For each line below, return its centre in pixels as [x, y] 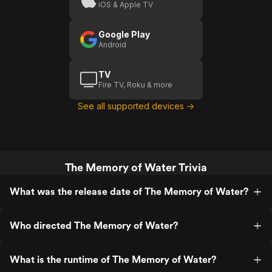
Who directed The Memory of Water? [94, 226]
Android [112, 45]
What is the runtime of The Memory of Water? [113, 260]
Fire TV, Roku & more [135, 85]
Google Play [124, 34]
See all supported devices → [136, 106]
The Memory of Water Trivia [136, 167]
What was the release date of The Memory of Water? [129, 192]
